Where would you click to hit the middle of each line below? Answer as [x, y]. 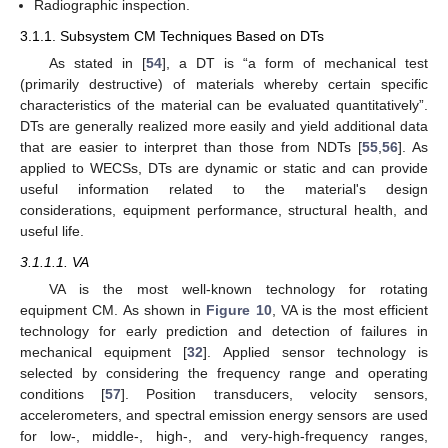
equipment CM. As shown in [113, 310]
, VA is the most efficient [350, 310]
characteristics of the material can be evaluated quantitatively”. [224, 105]
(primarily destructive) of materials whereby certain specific [224, 84]
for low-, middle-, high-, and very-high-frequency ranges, [224, 436]
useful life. [52, 231]
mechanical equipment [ [104, 352]
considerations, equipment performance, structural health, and [224, 210]
